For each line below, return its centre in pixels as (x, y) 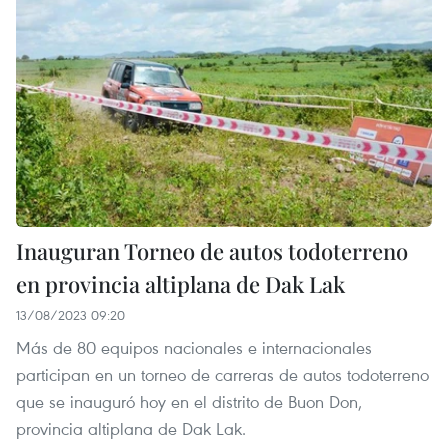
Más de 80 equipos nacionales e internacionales (194, 348)
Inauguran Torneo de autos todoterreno (212, 251)
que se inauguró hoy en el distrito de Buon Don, (189, 402)
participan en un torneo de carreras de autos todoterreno (222, 375)
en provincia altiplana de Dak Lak (180, 284)
